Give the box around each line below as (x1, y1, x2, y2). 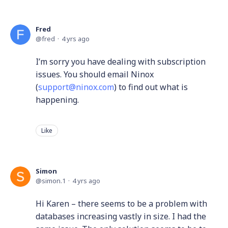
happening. (36, 94, 79, 105)
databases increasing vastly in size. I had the (36, 211, 206, 222)
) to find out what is (114, 81, 188, 93)
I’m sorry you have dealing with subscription (36, 56, 206, 67)
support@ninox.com (38, 81, 114, 93)
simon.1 (42, 176, 66, 185)
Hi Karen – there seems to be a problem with (36, 198, 207, 209)
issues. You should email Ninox (36, 69, 154, 80)
